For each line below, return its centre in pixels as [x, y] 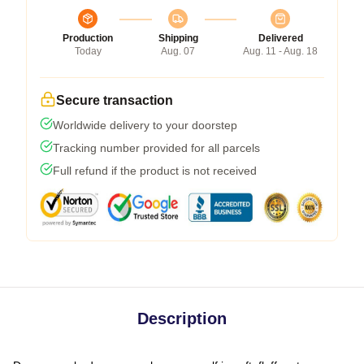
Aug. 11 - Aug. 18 [280, 51]
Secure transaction [115, 100]
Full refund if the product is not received [155, 170]
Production [88, 38]
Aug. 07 [178, 51]
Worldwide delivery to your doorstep [145, 125]
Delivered [280, 38]
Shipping [178, 38]
